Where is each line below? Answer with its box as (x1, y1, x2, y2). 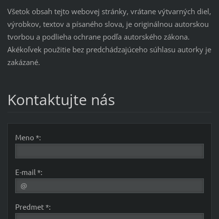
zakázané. (7, 57, 40, 67)
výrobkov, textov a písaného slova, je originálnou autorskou (7, 19, 209, 29)
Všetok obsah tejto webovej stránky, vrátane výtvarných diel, (7, 6, 211, 17)
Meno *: (15, 132, 41, 142)
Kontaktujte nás (7, 89, 115, 110)
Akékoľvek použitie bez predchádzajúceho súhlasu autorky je (7, 44, 211, 55)
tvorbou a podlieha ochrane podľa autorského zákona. (7, 32, 190, 42)
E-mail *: (15, 167, 43, 177)
